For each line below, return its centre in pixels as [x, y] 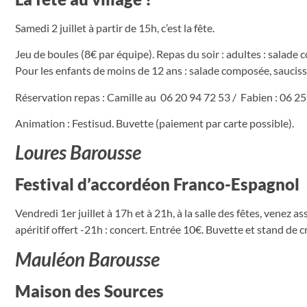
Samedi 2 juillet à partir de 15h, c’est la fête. [115, 27]
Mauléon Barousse [87, 259]
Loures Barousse [78, 152]
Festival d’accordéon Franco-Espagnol [157, 184]
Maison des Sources [89, 291]
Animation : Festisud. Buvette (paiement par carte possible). [155, 123]
